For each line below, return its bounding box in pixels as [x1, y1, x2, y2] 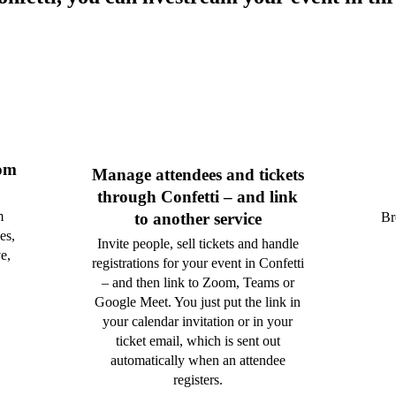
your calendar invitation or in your [103, 314, 293, 330]
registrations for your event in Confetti [91, 255, 304, 271]
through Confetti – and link [97, 187, 299, 207]
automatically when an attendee [110, 353, 286, 369]
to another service [133, 209, 262, 229]
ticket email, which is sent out [115, 333, 280, 349]
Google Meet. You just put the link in [95, 294, 301, 310]
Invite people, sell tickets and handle [96, 236, 299, 252]
